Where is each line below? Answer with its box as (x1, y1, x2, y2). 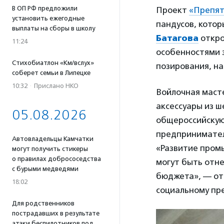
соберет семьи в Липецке (12, 69, 90, 76)
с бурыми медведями (12, 165, 78, 172)
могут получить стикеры (12, 145, 88, 152)
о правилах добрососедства (12, 155, 101, 162)
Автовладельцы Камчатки (12, 135, 93, 142)
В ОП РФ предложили (12, 4, 77, 12)
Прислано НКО (34, 82, 78, 89)
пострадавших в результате (12, 209, 99, 217)
